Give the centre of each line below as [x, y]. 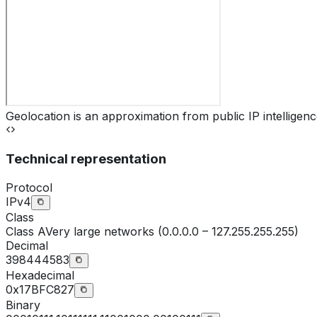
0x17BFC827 [40, 289]
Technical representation [86, 158]
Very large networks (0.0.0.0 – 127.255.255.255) [172, 231]
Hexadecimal [40, 275]
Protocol [29, 187]
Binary [23, 305]
